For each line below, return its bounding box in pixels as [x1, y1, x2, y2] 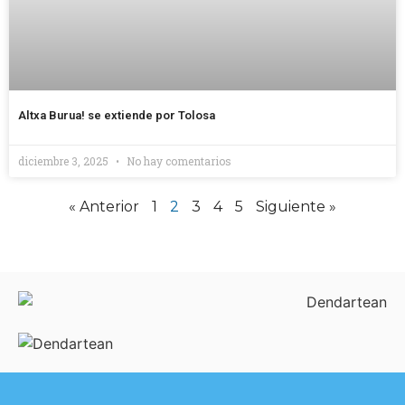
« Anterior [69, 197, 139, 215]
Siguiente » [256, 197, 336, 215]
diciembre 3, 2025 [18, 153, 111, 168]
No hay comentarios [124, 153, 231, 168]
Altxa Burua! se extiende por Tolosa [18, 108, 215, 122]
